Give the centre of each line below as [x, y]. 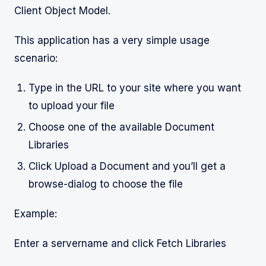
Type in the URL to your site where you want [135, 88]
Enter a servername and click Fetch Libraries [120, 243]
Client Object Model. [62, 11]
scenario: [36, 58]
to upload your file [72, 106]
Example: [36, 213]
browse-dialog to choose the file [106, 184]
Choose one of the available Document [121, 127]
